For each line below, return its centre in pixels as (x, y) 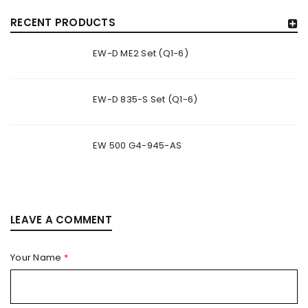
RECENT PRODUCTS (63, 22)
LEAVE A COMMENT (61, 220)
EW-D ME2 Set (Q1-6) (141, 53)
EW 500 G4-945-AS (137, 145)
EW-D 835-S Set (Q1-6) (145, 99)
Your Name (37, 257)
